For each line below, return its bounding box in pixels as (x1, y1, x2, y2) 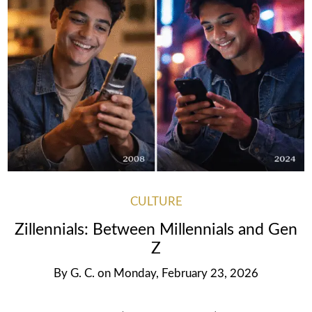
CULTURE (130, 196, 182, 208)
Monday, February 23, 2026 (114, 267, 258, 279)
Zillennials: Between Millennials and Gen (15, 221, 297, 237)
